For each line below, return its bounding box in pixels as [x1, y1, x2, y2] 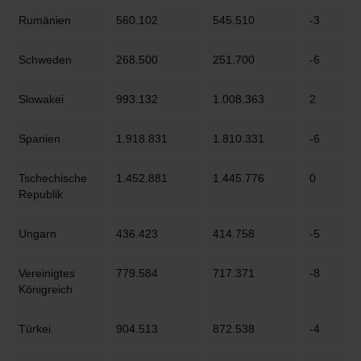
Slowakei [19, 93, 64, 106]
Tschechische [19, 172, 87, 185]
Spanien [19, 132, 60, 145]
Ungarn [19, 227, 56, 240]
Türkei [19, 322, 51, 335]
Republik [19, 188, 63, 201]
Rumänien [19, 14, 71, 27]
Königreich [19, 283, 73, 296]
